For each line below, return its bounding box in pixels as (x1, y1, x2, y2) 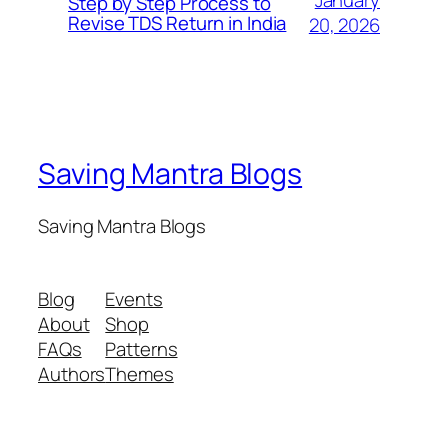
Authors (38, 361, 106, 388)
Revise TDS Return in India (68, 10, 287, 37)
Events (105, 286, 163, 313)
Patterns (105, 336, 178, 363)
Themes (105, 361, 174, 388)
